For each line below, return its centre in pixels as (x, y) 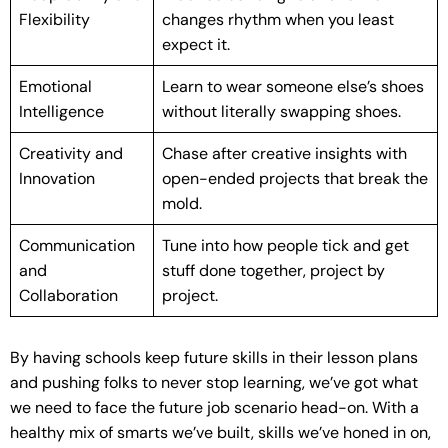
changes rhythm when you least (278, 19)
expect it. (196, 44)
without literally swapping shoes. (281, 111)
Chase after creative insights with (284, 153)
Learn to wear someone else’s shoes (293, 86)
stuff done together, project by (273, 270)
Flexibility (54, 19)
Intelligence (61, 111)
